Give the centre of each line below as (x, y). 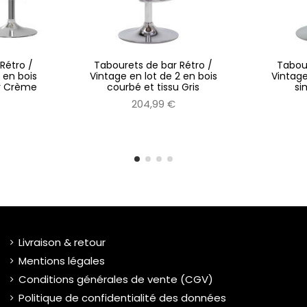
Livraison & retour (62, 243)
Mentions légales (62, 261)
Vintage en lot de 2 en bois (153, 76)
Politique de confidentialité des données (122, 298)
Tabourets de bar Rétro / (153, 65)
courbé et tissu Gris (153, 87)
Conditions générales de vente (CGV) (116, 280)
